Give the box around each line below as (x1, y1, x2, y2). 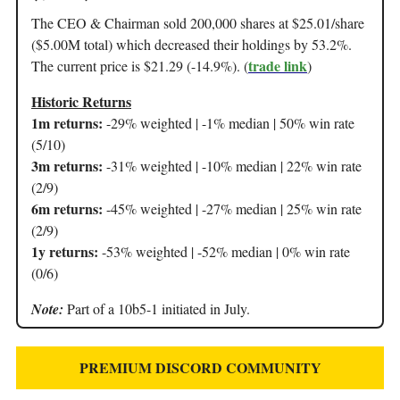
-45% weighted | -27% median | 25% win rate (103, 198, 362, 218)
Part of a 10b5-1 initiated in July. (67, 298, 250, 318)
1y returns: (31, 240, 98, 262)
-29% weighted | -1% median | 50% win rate (103, 112, 354, 132)
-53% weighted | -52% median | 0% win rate (98, 241, 350, 261)
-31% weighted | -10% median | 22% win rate (103, 155, 362, 175)
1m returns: (31, 112, 103, 133)
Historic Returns (31, 90, 131, 112)
